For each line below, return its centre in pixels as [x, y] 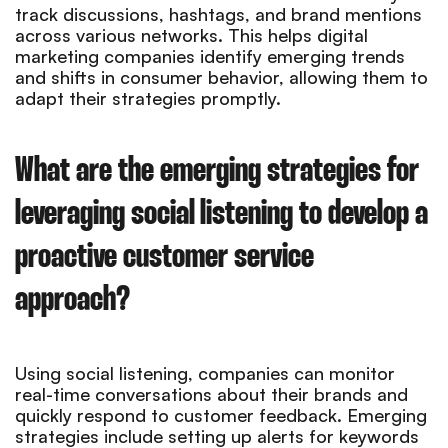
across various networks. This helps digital [191, 34]
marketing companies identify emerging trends [210, 55]
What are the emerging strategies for [217, 171]
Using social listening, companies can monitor [205, 372]
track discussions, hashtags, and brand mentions [218, 13]
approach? [72, 300]
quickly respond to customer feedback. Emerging [221, 414]
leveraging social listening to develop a [221, 214]
